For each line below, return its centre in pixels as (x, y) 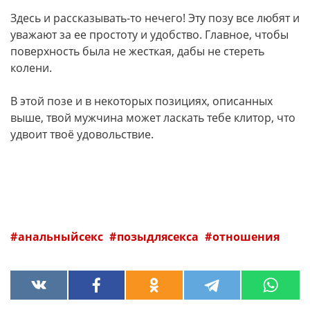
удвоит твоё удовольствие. (82, 134)
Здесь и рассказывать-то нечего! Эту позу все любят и (155, 18)
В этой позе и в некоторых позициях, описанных (142, 101)
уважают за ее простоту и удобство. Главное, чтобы (149, 34)
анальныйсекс (62, 236)
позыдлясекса (159, 236)
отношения (246, 236)
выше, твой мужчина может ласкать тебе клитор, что (153, 117)
